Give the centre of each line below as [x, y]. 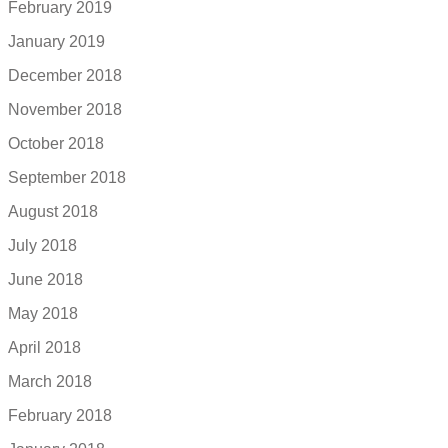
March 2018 [50, 382]
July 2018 [42, 246]
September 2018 [67, 178]
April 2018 [44, 348]
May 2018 [43, 314]
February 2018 [60, 416]
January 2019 [56, 42]
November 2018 [65, 110]
